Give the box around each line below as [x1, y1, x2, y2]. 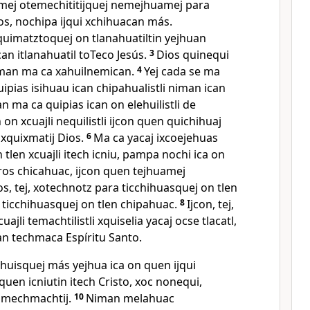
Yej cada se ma [144, 64, 220, 79]
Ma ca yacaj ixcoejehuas [93, 130, 218, 145]
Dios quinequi [156, 47, 229, 62]
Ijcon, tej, [187, 197, 234, 212]
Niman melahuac [86, 291, 174, 306]
